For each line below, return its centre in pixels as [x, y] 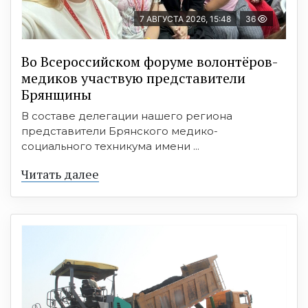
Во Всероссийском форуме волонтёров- [150, 61]
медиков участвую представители [133, 78]
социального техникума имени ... [110, 146]
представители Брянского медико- [120, 131]
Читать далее [60, 174]
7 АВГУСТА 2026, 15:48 [185, 19]
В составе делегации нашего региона [127, 115]
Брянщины [56, 94]
